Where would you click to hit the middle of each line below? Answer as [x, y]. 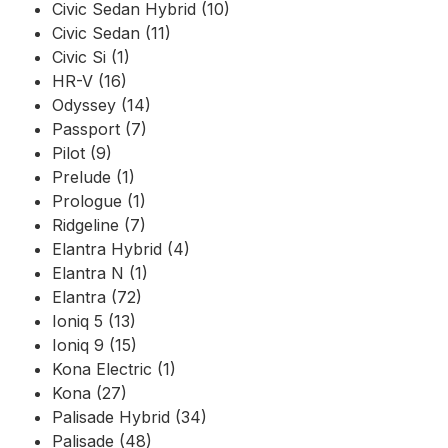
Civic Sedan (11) [111, 32]
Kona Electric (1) [114, 368]
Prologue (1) [99, 200]
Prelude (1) [93, 176]
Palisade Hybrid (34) [129, 416]
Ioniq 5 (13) [94, 320]
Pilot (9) [82, 152]
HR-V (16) [89, 80]
